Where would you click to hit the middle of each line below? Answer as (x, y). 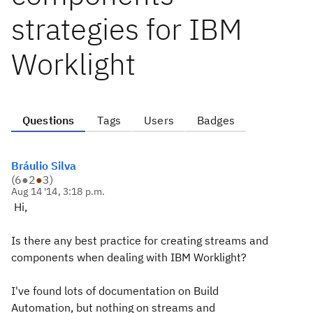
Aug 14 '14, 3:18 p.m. (58, 191)
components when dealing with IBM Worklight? (129, 257)
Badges (216, 120)
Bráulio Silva (44, 166)
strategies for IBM (127, 29)
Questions (49, 120)
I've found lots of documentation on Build (115, 291)
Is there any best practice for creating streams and (140, 240)
